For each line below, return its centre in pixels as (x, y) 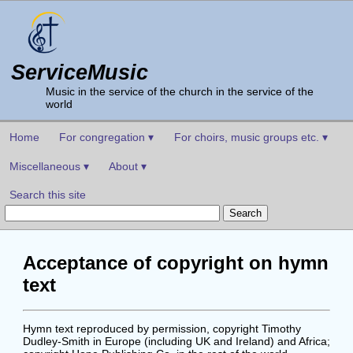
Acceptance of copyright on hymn (175, 263)
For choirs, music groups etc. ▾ (251, 137)
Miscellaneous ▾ (49, 166)
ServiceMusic (80, 72)
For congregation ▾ (107, 137)
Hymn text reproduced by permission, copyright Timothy (162, 329)
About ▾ (128, 166)
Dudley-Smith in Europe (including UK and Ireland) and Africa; (176, 342)
